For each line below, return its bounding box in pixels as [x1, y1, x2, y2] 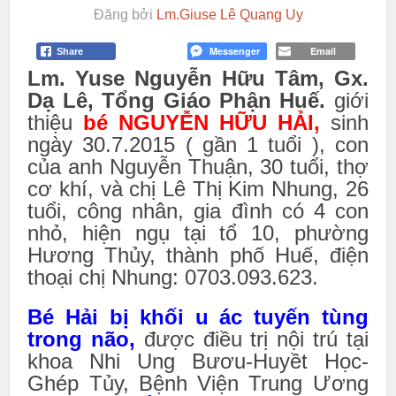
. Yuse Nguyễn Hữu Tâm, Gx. [59, 66, 369, 90]
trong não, [27, 327, 136, 351]
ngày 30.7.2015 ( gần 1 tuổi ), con [27, 133, 369, 156]
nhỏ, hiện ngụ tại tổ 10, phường [27, 221, 369, 245]
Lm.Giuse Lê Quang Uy [156, 7, 303, 22]
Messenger [209, 44, 260, 57]
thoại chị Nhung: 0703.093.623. [27, 265, 319, 289]
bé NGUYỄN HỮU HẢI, [83, 110, 331, 134]
